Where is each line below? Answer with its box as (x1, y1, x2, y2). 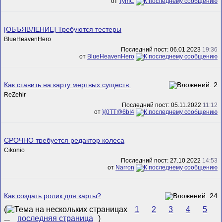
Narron (115, 164, 134, 171)
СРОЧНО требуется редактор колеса (4, 136, 124, 144)
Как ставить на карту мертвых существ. (4, 81, 131, 89)
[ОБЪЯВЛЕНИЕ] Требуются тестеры (4, 25, 121, 33)
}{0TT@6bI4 (102, 109, 134, 116)
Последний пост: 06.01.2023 (121, 46, 202, 54)
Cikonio (4, 146, 25, 154)
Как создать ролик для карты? (4, 192, 101, 200)
